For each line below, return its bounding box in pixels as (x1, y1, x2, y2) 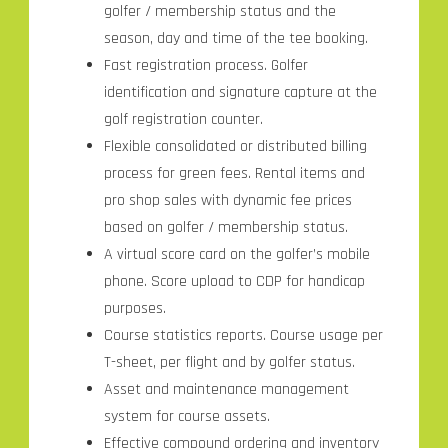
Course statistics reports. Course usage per (103, 324, 383, 346)
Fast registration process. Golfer (103, 54, 308, 76)
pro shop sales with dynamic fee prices (103, 189, 352, 211)
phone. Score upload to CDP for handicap (103, 270, 365, 292)
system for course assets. (103, 405, 270, 427)
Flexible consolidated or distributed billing (103, 135, 367, 157)
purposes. (103, 297, 166, 319)
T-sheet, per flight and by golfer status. (103, 351, 355, 373)
